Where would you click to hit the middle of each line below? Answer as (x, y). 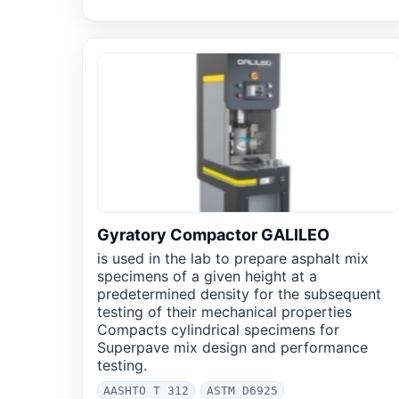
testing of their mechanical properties (224, 312)
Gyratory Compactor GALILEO (213, 235)
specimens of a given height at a (207, 277)
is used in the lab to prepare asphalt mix (233, 259)
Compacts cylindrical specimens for (218, 330)
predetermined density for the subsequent (239, 294)
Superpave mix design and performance (232, 348)
